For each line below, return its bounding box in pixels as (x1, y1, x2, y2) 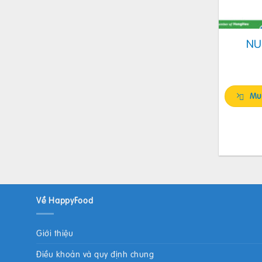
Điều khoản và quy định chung (36, 248, 154, 260)
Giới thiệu (36, 227, 73, 239)
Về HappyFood (36, 194, 94, 206)
